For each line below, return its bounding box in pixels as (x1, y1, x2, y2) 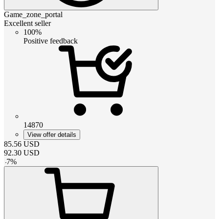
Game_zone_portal (4, 10, 63, 19)
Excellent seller (4, 19, 51, 27)
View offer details (27, 131, 76, 138)
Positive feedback (23, 36, 78, 45)
